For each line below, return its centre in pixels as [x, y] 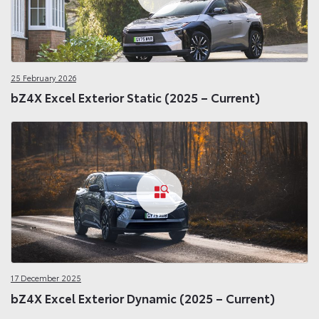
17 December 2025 [46, 278]
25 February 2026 [43, 77]
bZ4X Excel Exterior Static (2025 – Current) [135, 97]
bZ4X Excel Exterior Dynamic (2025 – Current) [143, 297]
